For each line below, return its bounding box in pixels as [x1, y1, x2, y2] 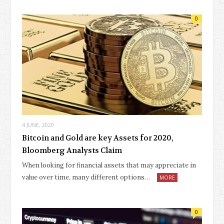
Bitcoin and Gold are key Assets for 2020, [22, 133, 173, 143]
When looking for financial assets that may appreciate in [22, 161, 196, 170]
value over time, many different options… [22, 173, 150, 182]
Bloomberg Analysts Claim [22, 145, 122, 156]
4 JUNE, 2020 [22, 121, 54, 129]
